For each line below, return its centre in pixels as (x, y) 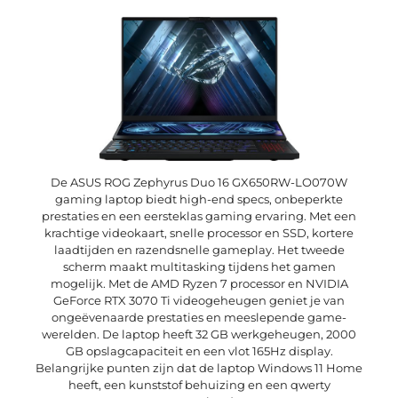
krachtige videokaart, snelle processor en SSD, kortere (199, 233)
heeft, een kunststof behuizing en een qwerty (199, 385)
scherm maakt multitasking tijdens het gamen (199, 267)
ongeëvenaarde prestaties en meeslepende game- (199, 318)
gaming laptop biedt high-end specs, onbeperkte (199, 199)
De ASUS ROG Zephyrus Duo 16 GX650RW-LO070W (199, 183)
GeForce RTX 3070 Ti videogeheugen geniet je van (199, 301)
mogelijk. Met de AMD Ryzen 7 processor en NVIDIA (199, 284)
